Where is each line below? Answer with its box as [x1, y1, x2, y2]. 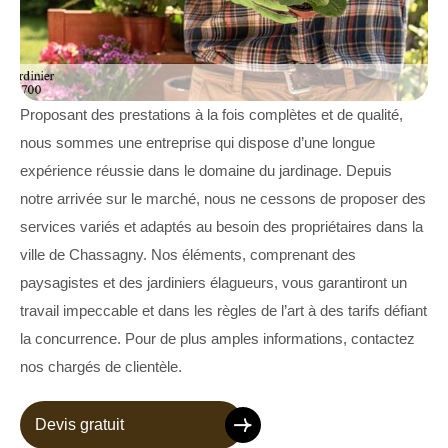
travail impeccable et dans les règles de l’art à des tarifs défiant [20, 302, 427, 320]
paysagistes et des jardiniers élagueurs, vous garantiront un [20, 274, 407, 292]
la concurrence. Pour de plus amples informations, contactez [20, 330, 415, 348]
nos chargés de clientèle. [20, 358, 182, 376]
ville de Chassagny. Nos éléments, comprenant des [20, 246, 356, 264]
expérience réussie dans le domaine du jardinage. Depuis [20, 162, 392, 180]
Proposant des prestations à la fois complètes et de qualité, [20, 106, 403, 124]
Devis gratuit [35, 416, 124, 434]
